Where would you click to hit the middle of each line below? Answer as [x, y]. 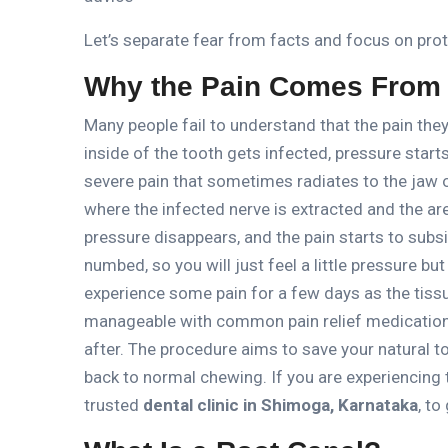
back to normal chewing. [175, 376]
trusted [113, 404]
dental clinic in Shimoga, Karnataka [280, 404]
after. [104, 348]
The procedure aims [201, 348]
